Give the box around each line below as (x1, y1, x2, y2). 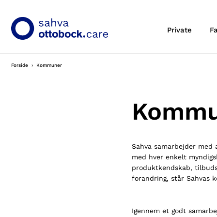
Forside (11, 62, 30, 68)
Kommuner (36, 62, 64, 68)
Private (167, 26, 192, 34)
